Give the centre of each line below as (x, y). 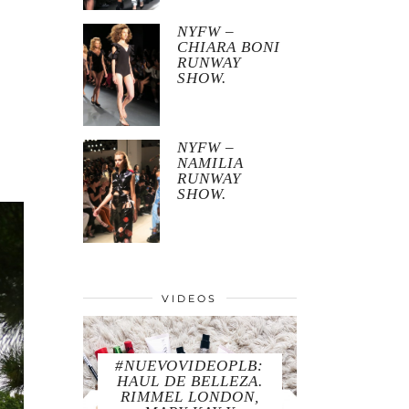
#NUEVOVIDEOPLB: (190, 366)
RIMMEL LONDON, (189, 397)
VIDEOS (190, 298)
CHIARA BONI (229, 47)
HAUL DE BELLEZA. (189, 382)
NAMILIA (211, 163)
